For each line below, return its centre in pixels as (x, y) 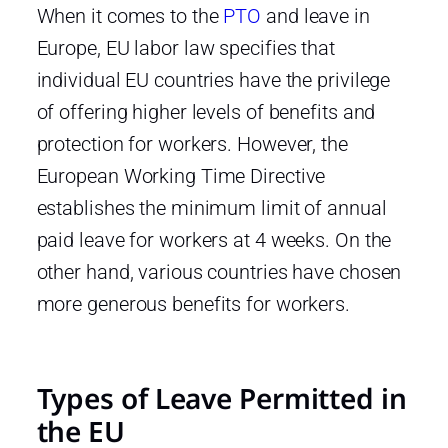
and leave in (315, 15)
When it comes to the (130, 15)
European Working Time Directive (181, 175)
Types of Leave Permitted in (221, 397)
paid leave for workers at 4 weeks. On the (214, 239)
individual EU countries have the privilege (213, 79)
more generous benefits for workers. (193, 303)
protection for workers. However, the (192, 143)
